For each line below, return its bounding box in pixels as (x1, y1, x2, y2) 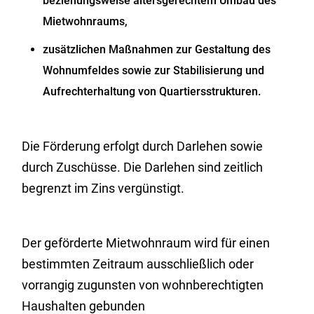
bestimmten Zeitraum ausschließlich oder (22, 257, 254, 271)
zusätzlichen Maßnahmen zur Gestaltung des (43, 43, 271, 56)
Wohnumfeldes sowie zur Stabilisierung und (43, 64, 265, 77)
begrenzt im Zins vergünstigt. (22, 181, 185, 196)
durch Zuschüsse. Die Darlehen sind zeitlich (22, 160, 264, 175)
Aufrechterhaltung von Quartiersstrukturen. (43, 85, 261, 98)
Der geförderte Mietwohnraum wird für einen (22, 235, 271, 250)
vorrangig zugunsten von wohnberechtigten (22, 278, 264, 292)
